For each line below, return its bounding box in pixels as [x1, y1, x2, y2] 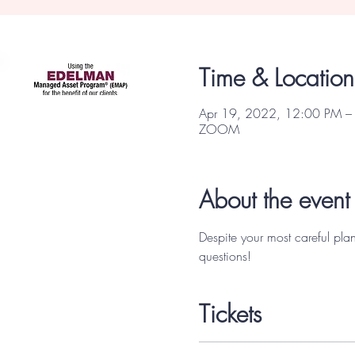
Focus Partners [12, 13, 95, 31]
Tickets [198, 297, 261, 330]
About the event [198, 183, 349, 216]
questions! [198, 246, 255, 265]
